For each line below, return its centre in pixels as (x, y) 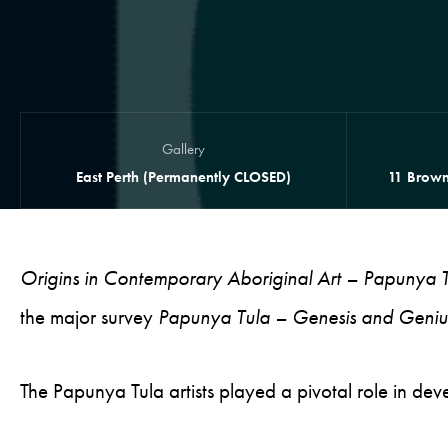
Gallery (183, 149)
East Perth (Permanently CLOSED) (183, 177)
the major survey (86, 317)
